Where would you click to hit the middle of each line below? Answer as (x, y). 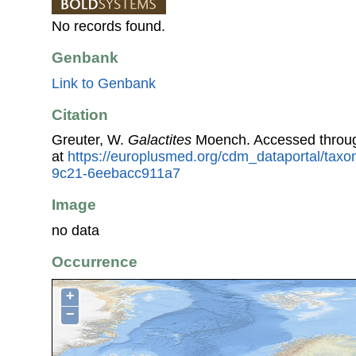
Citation (80, 114)
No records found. (108, 27)
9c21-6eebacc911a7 (116, 174)
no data (75, 230)
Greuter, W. (90, 140)
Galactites (160, 140)
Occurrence (95, 262)
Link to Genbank (104, 83)
